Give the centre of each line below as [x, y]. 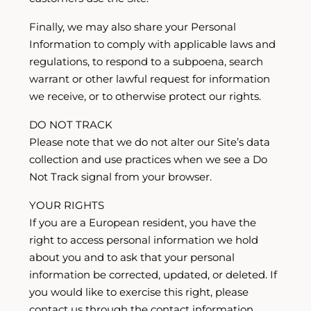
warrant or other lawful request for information [150, 79]
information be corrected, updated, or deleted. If [153, 275]
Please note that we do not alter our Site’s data [150, 142]
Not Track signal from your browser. [120, 177]
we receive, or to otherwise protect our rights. [145, 96]
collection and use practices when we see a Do [148, 159]
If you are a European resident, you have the [143, 222]
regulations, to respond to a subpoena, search [146, 61]
